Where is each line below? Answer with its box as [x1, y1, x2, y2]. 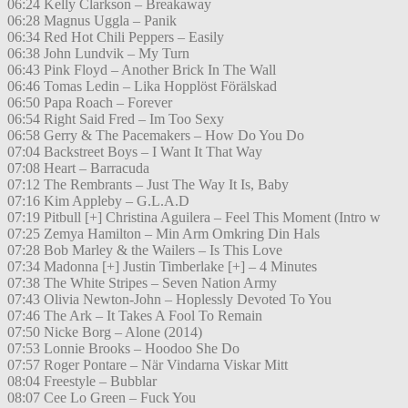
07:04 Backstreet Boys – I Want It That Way [7, 144, 262, 160]
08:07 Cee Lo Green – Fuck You [7, 390, 196, 406]
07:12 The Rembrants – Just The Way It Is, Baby [7, 177, 289, 193]
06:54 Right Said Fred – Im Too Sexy [7, 111, 224, 127]
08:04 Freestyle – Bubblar [7, 373, 157, 390]
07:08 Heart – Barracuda [7, 160, 149, 177]
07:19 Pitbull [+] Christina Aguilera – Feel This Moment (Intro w [7, 209, 381, 226]
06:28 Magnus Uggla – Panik [7, 13, 177, 29]
